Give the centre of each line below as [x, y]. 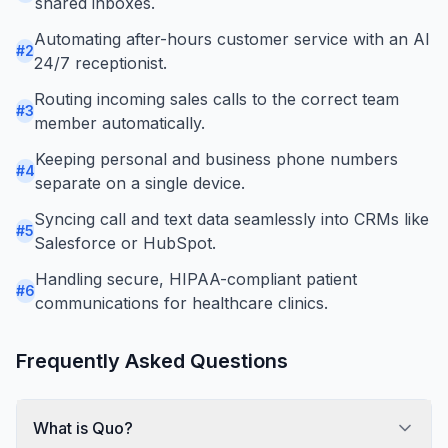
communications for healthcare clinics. [181, 302]
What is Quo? [83, 427]
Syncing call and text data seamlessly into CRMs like [231, 218]
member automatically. [119, 122]
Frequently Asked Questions [152, 360]
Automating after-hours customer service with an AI [232, 38]
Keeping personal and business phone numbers [216, 158]
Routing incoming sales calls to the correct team [216, 98]
